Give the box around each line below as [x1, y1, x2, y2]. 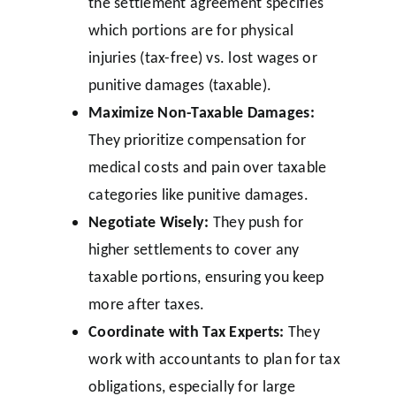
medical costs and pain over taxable [88, 156, 327, 177]
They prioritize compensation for [88, 129, 307, 149]
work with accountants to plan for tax [88, 348, 340, 369]
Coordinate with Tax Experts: [88, 321, 285, 341]
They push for [209, 211, 304, 232]
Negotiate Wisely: [88, 211, 209, 232]
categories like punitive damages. [88, 184, 308, 204]
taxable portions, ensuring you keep [88, 266, 324, 286]
